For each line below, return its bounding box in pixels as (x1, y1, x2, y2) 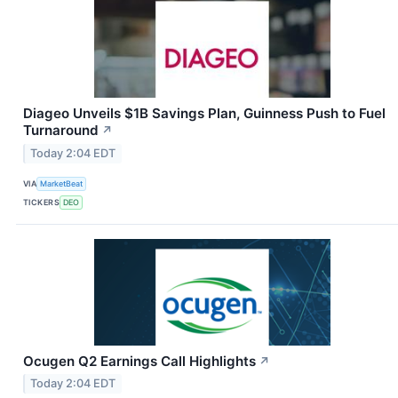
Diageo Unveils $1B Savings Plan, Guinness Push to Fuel (23, 104, 386, 122)
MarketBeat (40, 179, 84, 189)
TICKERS (23, 197, 60, 208)
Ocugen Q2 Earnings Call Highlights (23, 352, 256, 370)
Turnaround (23, 121, 99, 139)
